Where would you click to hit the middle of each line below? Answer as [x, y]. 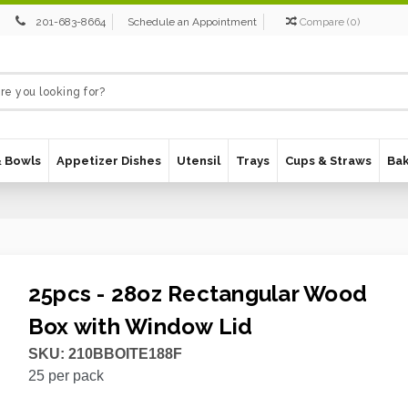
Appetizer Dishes [109, 161]
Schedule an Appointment [193, 22]
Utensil [199, 161]
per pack [74, 376]
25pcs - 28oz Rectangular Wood [198, 294]
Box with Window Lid [140, 326]
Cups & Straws [328, 161]
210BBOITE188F [123, 354]
